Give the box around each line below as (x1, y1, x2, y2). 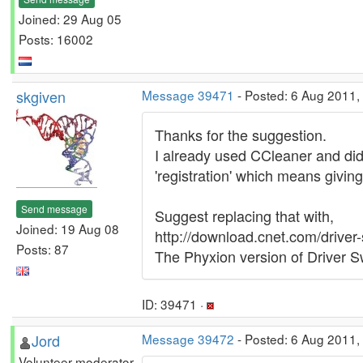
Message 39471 (142, 86, 234, 104)
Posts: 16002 (19, 29, 93, 48)
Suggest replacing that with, (155, 205, 334, 226)
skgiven (16, 86, 66, 107)
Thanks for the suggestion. (155, 124, 327, 145)
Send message (21, 201, 88, 216)
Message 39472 (142, 330, 234, 348)
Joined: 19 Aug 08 (16, 219, 119, 237)
